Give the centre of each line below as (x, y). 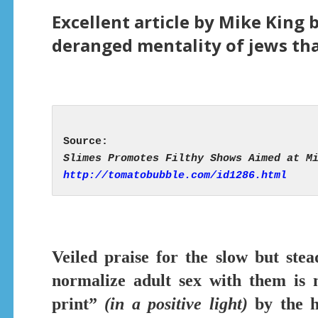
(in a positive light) (176, 303)
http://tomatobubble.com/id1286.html (175, 175)
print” (78, 303)
